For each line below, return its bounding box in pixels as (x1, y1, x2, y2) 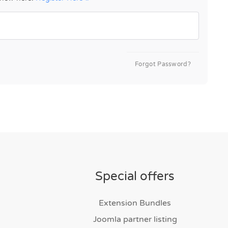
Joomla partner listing (93, 214, 177, 224)
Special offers (95, 169, 175, 184)
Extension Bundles (99, 198, 171, 208)
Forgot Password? (135, 61, 191, 68)
